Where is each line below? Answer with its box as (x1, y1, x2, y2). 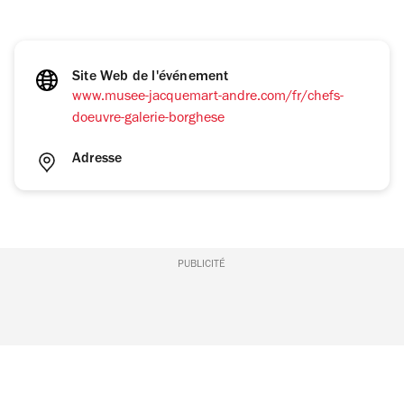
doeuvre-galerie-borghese (72, 112, 225, 127)
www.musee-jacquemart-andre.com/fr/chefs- (72, 90, 344, 106)
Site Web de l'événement (72, 70, 229, 86)
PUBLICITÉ (178, 260, 226, 271)
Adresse (72, 152, 123, 168)
